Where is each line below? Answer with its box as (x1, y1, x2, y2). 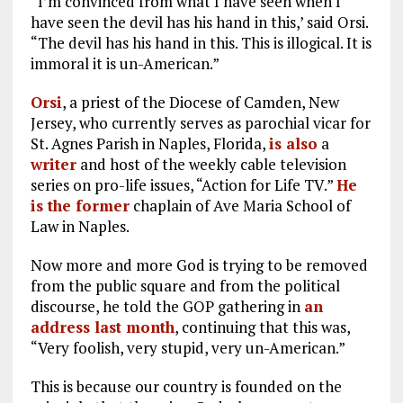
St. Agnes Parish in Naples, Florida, (30, 132, 269, 154)
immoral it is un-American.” (30, 52, 219, 74)
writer (30, 153, 76, 175)
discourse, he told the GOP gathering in (30, 295, 304, 317)
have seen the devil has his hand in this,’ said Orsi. (30, 11, 368, 32)
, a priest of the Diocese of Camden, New (61, 91, 339, 112)
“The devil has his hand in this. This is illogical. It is (30, 31, 372, 53)
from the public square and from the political (30, 274, 340, 296)
